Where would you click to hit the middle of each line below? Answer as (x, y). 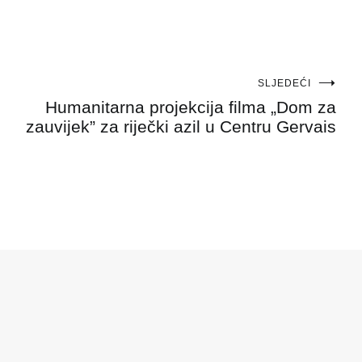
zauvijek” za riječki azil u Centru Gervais (181, 126)
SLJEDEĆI (284, 83)
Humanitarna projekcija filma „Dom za (191, 107)
